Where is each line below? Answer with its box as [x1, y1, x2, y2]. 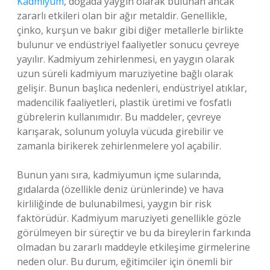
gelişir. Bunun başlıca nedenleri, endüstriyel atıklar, [17, 81, 247, 95]
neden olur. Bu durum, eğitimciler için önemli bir [17, 255, 233, 268]
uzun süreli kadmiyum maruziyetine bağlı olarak [17, 67, 233, 80]
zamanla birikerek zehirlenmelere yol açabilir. [17, 139, 221, 152]
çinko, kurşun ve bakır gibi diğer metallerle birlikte [17, 24, 243, 37]
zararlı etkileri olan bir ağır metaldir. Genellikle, [17, 9, 227, 22]
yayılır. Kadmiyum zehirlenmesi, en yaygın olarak [17, 52, 234, 66]
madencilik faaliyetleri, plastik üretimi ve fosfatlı [17, 96, 231, 109]
